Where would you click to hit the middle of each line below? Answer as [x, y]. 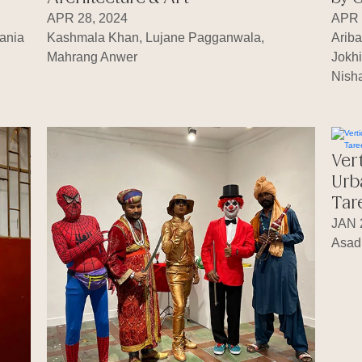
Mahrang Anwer [92, 57]
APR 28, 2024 [87, 19]
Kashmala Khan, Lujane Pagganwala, [155, 38]
